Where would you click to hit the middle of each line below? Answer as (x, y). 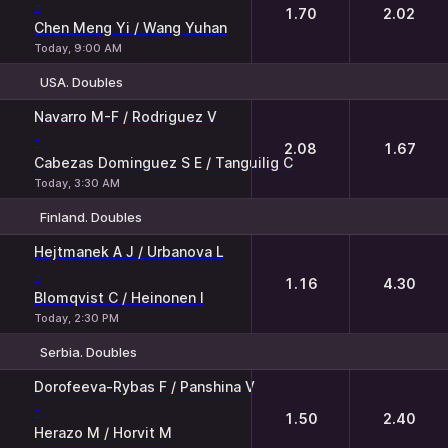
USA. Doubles (81, 81)
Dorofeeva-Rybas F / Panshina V (144, 386)
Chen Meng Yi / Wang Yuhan (130, 27)
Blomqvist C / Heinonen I (119, 297)
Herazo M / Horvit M (103, 432)
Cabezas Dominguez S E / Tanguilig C (163, 162)
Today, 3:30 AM (77, 183)
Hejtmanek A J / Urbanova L (129, 251)
